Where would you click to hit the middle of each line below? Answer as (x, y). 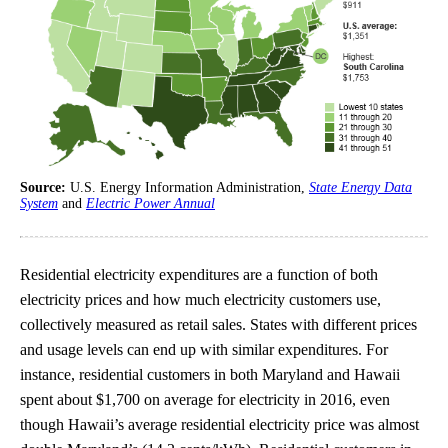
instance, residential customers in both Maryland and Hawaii (210, 374)
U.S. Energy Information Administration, (189, 187)
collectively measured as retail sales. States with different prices (218, 324)
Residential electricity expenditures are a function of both (199, 274)
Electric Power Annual (150, 203)
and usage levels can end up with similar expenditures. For (204, 349)
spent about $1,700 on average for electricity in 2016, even (205, 399)
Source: (45, 187)
